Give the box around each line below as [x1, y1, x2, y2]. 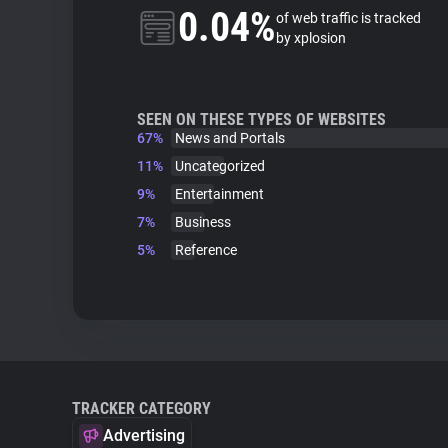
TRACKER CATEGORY [72, 399, 211, 418]
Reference [175, 242, 237, 258]
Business [175, 214, 231, 230]
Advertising [103, 426, 185, 445]
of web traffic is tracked [276, 10, 421, 26]
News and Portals [175, 130, 285, 146]
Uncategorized [175, 158, 265, 174]
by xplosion [276, 30, 346, 46]
